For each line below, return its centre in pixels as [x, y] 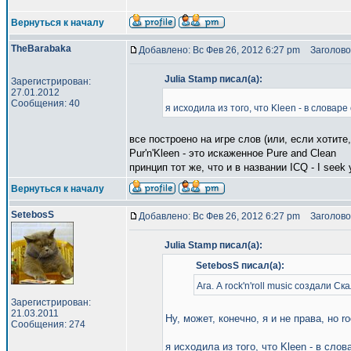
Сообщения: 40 [45, 103]
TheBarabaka [41, 49]
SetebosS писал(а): [240, 266]
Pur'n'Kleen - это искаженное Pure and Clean [233, 153]
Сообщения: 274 [48, 324]
